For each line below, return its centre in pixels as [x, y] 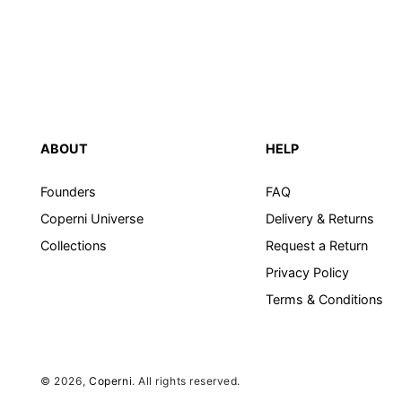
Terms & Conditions [324, 299]
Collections [74, 245]
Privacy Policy [307, 272]
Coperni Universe [92, 218]
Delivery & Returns [319, 218]
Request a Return [316, 245]
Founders [68, 191]
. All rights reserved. [186, 381]
